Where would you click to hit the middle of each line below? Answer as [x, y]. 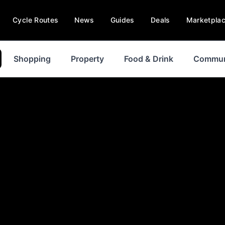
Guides [122, 20]
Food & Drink [149, 59]
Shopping [32, 59]
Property [87, 59]
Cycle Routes [36, 20]
